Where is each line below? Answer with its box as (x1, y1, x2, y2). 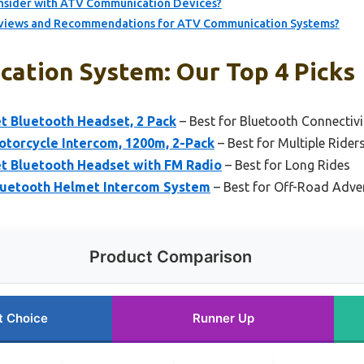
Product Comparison (89, 247, 252, 267)
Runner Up (192, 310, 254, 327)
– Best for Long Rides (222, 158, 350, 173)
